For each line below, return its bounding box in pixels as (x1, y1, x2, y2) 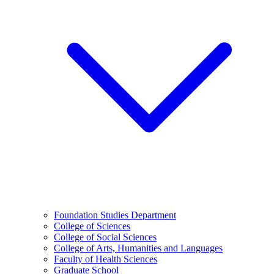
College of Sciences (54, 221, 130, 231)
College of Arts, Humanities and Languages (54, 243, 223, 253)
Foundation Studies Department (54, 210, 176, 220)
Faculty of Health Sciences (54, 254, 157, 264)
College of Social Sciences (54, 232, 157, 242)
